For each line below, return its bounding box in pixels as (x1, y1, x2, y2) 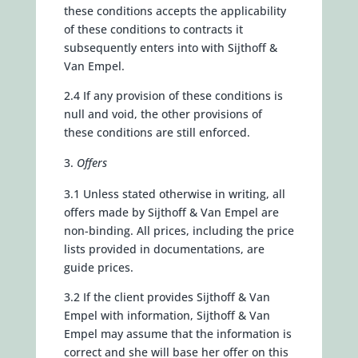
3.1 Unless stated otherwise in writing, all (63, 186, 285, 201)
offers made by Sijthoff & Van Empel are (63, 205, 279, 220)
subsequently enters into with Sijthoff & (63, 40, 277, 55)
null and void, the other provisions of (63, 106, 262, 121)
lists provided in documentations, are (63, 241, 265, 257)
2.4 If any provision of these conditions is (63, 88, 283, 103)
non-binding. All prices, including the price (63, 223, 294, 238)
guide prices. (63, 260, 133, 275)
